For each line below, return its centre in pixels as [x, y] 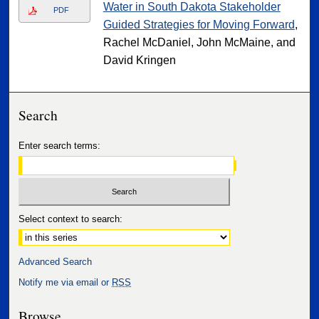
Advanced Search [56, 261]
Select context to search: [71, 219]
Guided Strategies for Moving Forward [199, 25]
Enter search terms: [60, 146]
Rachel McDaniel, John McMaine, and [199, 43]
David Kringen [139, 61]
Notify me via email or [66, 282]
